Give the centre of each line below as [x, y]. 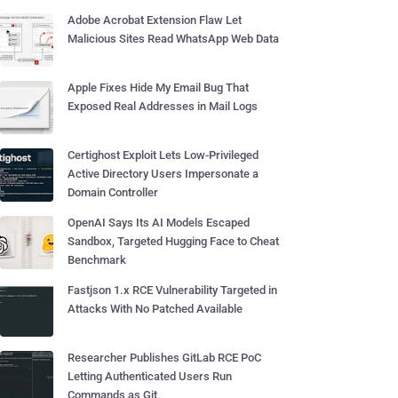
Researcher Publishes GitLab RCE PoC [164, 358]
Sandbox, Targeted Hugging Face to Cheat [173, 241]
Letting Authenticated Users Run [150, 376]
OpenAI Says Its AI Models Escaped [159, 223]
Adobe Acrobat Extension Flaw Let [155, 20]
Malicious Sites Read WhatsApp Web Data [173, 39]
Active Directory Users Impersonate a [163, 174]
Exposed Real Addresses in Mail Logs [163, 106]
